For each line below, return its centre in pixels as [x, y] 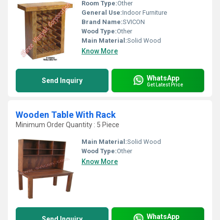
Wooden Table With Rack [66, 115]
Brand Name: [102, 22]
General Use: [102, 13]
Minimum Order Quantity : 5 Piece [68, 125]
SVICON [134, 22]
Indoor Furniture [145, 13]
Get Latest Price [165, 84]
